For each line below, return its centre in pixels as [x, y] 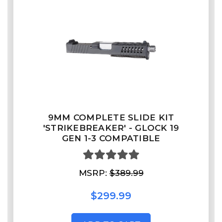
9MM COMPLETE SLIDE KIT [111, 118]
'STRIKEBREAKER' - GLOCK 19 [111, 128]
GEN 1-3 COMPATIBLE [111, 139]
